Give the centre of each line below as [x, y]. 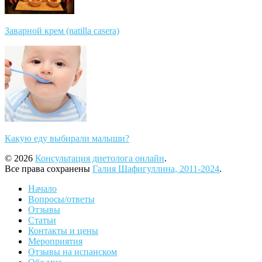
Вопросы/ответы [61, 199]
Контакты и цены [63, 231]
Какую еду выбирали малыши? [67, 139]
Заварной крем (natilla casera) [62, 31]
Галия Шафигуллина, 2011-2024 [156, 169]
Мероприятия [55, 242]
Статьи [42, 220]
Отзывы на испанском [73, 252]
